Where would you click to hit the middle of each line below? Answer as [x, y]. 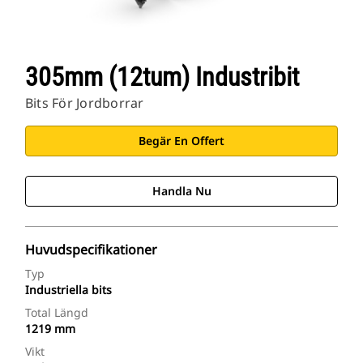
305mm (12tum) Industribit [162, 77]
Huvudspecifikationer [91, 250]
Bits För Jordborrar [85, 103]
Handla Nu [181, 191]
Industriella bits [68, 290]
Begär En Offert [181, 141]
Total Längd [57, 313]
